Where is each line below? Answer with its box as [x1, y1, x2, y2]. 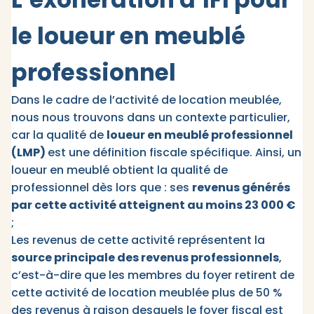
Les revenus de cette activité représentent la [11, 232, 265, 249]
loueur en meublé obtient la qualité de [11, 162, 228, 179]
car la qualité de [11, 127, 107, 144]
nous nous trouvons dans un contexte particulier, [11, 109, 290, 126]
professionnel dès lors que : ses [11, 179, 192, 196]
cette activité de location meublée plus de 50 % [11, 285, 282, 301]
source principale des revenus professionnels [11, 250, 279, 266]
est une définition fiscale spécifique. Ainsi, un [48, 144, 301, 161]
